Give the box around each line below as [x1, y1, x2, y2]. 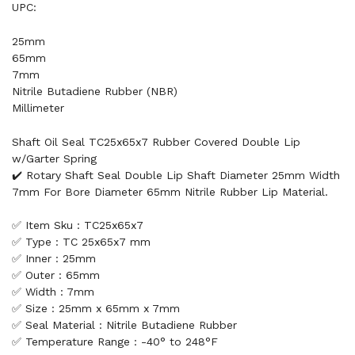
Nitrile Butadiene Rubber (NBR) [12, 85, 177, 97]
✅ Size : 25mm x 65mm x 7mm [12, 302, 180, 315]
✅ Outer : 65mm [12, 269, 100, 281]
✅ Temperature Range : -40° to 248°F [12, 335, 218, 348]
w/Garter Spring [12, 152, 97, 165]
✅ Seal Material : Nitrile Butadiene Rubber [12, 319, 237, 331]
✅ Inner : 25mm [12, 252, 96, 265]
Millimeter [12, 101, 64, 114]
